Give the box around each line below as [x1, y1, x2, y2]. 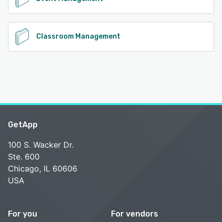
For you [8, 209, 37, 219]
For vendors [111, 209, 158, 219]
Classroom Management [36, 32, 120, 41]
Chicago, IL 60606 [8, 164, 77, 174]
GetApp [8, 120, 38, 130]
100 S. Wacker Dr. [8, 140, 74, 150]
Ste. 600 [8, 152, 40, 162]
